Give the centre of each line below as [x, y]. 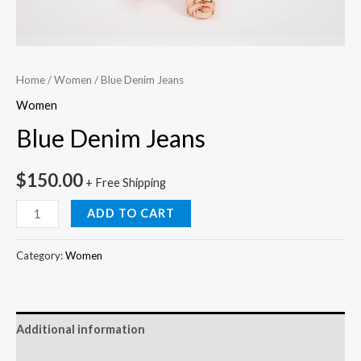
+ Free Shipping [126, 182]
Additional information [81, 329]
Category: [41, 256]
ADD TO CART [131, 213]
